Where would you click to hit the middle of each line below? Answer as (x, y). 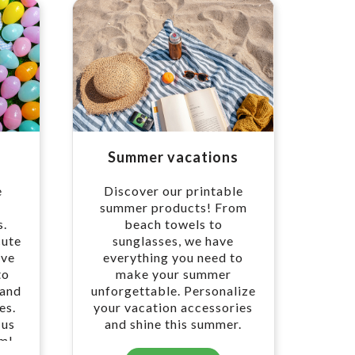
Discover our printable (173, 190)
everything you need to (174, 257)
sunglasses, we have (174, 240)
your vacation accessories (174, 307)
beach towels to (173, 223)
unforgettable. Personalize (173, 290)
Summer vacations (174, 157)
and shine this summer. (174, 323)
